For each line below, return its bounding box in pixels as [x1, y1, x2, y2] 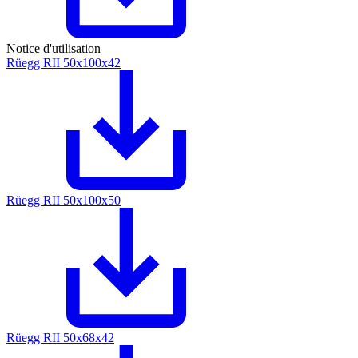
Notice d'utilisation [6, 42, 101, 56]
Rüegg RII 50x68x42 [6, 331, 114, 345]
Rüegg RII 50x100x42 [6, 56, 121, 70]
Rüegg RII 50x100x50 [6, 193, 121, 208]
